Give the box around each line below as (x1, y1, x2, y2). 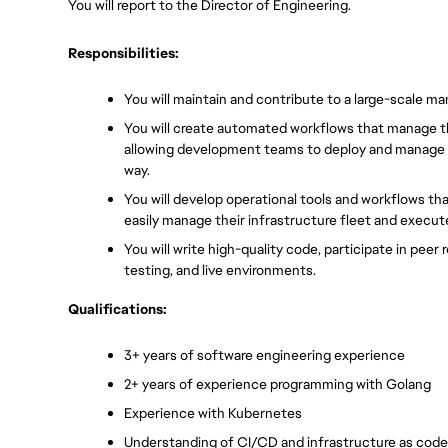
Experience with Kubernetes (124, 404, 302, 422)
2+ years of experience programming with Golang (124, 375, 431, 393)
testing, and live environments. (124, 261, 316, 279)
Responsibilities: (68, 44, 179, 62)
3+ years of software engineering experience (124, 346, 408, 364)
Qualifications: (68, 300, 167, 318)
